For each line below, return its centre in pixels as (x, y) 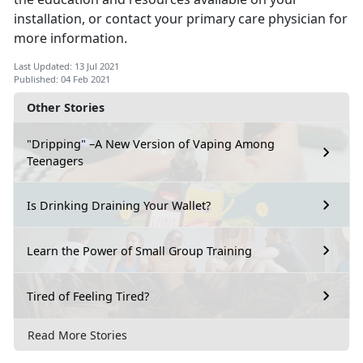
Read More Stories (77, 335)
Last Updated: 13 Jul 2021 (66, 66)
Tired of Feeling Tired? (88, 296)
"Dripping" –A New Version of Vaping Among (151, 144)
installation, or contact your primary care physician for (181, 19)
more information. (70, 38)
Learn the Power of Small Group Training (139, 250)
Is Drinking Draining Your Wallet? (119, 205)
